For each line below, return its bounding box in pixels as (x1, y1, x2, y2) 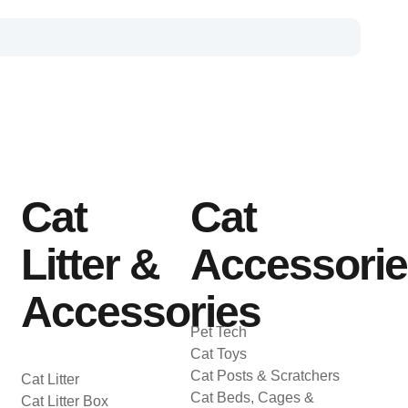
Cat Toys (190, 346, 248, 362)
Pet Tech (190, 324, 248, 340)
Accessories (20, 288, 260, 336)
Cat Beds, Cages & (190, 390, 315, 405)
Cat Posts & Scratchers (190, 368, 341, 383)
